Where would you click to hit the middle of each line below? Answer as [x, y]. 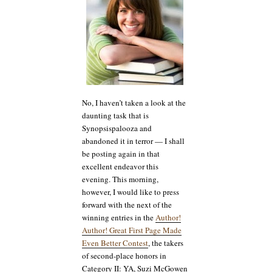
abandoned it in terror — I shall [133, 141]
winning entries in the [119, 218]
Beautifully [145, 113]
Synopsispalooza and [117, 128]
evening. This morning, [120, 179]
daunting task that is [115, 116]
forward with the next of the [127, 205]
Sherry [136, 58]
